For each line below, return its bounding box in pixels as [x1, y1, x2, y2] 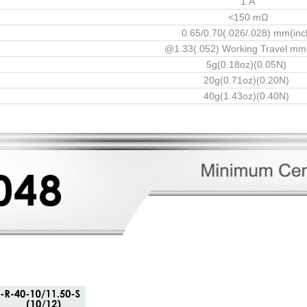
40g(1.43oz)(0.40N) [204, 90, 292, 101]
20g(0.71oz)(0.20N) [204, 74, 292, 86]
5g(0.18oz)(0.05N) [206, 58, 289, 70]
